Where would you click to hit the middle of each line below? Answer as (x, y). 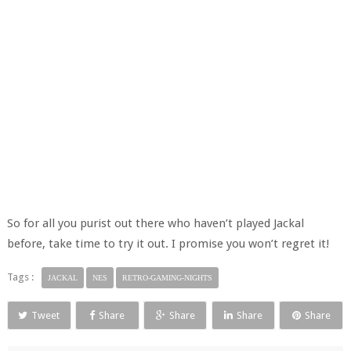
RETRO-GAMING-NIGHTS (167, 278)
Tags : (20, 277)
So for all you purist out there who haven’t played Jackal (155, 223)
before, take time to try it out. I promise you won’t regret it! (168, 244)
